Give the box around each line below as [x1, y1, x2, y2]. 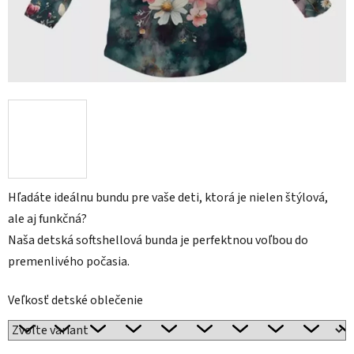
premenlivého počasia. [8, 253, 130, 271]
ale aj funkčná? [8, 210, 87, 228]
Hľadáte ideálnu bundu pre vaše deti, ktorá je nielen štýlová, [8, 189, 328, 207]
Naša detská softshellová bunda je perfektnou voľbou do [8, 232, 308, 250]
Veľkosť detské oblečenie [8, 292, 143, 310]
